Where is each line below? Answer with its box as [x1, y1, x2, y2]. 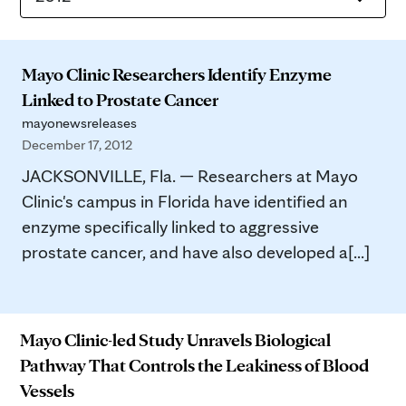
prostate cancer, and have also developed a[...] [22, 241, 370, 263]
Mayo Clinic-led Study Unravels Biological [20, 329, 331, 351]
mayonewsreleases [22, 114, 137, 131]
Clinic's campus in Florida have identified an [22, 190, 348, 212]
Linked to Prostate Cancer [22, 89, 218, 111]
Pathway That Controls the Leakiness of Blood [20, 354, 369, 376]
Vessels [20, 380, 74, 401]
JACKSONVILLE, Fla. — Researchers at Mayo [22, 165, 358, 187]
